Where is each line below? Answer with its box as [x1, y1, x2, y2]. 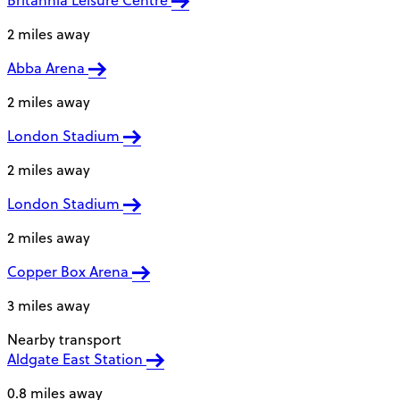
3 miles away [7, 296, 90, 316]
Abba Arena [7, 58, 88, 79]
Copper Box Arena [7, 262, 132, 282]
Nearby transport [7, 329, 121, 350]
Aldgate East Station [7, 349, 146, 370]
